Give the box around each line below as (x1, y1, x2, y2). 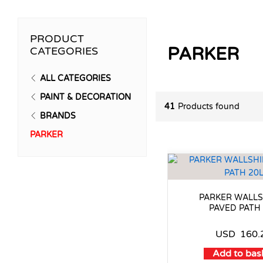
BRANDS (40, 111, 76, 122)
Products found (177, 101, 240, 112)
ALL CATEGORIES (40, 73, 111, 84)
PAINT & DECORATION (40, 92, 131, 103)
